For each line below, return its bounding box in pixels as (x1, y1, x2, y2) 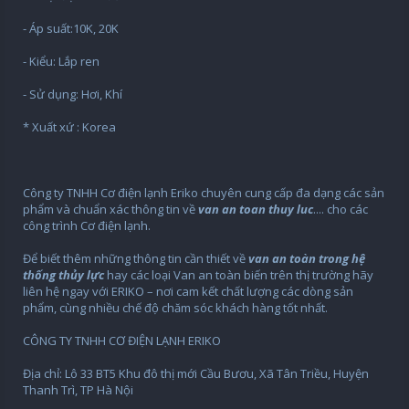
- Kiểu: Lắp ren (23, 53, 100, 69)
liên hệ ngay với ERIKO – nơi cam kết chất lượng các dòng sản (23, 283, 353, 299)
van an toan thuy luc (198, 201, 313, 217)
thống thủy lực (23, 267, 104, 283)
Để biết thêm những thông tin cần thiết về (23, 250, 248, 267)
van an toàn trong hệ (248, 250, 365, 267)
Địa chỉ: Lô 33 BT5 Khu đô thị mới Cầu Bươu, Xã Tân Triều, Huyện (23, 365, 369, 382)
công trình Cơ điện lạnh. (23, 217, 151, 234)
